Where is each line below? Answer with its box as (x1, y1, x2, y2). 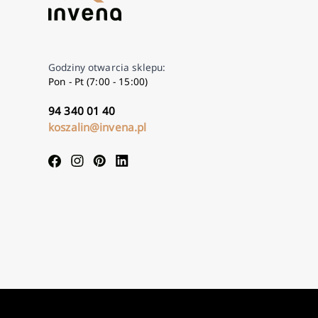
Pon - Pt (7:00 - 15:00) (48, 74, 148, 88)
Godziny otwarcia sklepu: (48, 60, 166, 74)
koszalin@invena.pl (48, 120, 147, 134)
